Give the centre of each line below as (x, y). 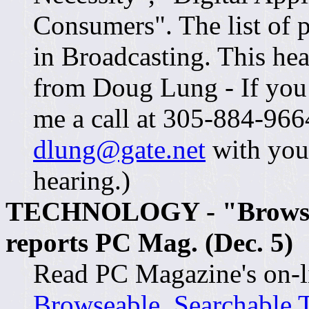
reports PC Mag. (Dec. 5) (149, 243)
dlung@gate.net (119, 150)
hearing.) (82, 181)
